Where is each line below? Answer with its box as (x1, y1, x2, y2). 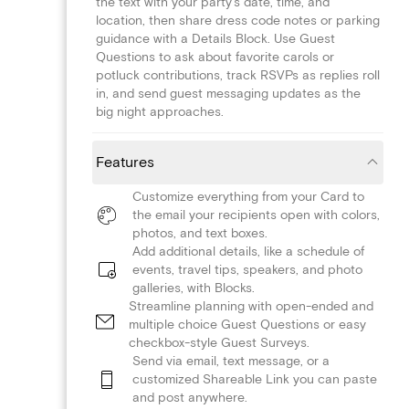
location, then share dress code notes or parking (96, 12, 380, 28)
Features (96, 152, 154, 172)
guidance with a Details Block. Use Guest (96, 30, 335, 47)
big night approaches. (96, 103, 224, 120)
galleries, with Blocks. (132, 279, 255, 296)
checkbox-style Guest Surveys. (129, 334, 309, 351)
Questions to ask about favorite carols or (96, 48, 334, 65)
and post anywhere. (132, 389, 247, 405)
